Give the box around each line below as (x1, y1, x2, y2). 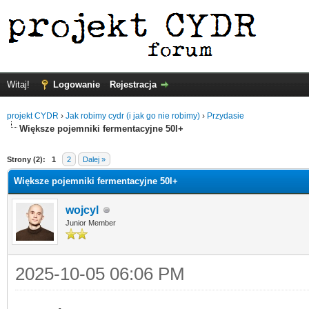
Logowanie (53, 79, 100, 90)
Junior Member (66, 219, 116, 227)
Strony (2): (7, 155, 46, 163)
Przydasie (207, 111, 244, 121)
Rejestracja (110, 79, 157, 90)
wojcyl (66, 204, 99, 216)
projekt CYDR (7, 111, 59, 121)
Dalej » (83, 155, 106, 163)
